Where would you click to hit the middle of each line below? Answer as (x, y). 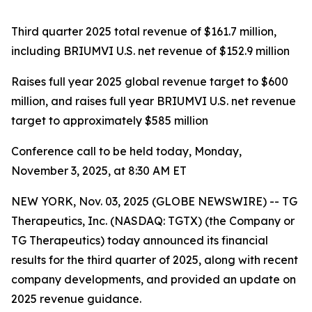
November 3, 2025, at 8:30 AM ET (99, 171)
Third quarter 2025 (61, 31)
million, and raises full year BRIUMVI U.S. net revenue (154, 101)
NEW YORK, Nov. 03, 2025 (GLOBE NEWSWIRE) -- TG (154, 201)
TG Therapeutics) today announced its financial (140, 240)
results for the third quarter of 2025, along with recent (155, 260)
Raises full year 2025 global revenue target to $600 (150, 81)
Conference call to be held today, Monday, (126, 151)
